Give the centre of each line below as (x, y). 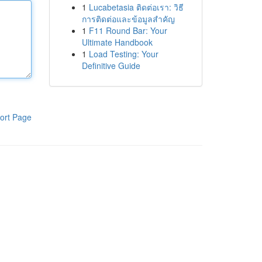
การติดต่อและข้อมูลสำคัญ (128, 19)
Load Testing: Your (123, 54)
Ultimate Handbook (117, 42)
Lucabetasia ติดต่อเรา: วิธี (136, 7)
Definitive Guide (111, 65)
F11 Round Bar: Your (128, 30)
